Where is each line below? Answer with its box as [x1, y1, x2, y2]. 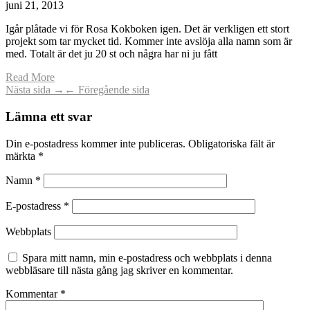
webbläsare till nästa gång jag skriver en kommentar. [6, 264, 233, 276]
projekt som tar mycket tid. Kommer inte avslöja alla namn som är [6, 35, 292, 48]
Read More [6, 71, 55, 84]
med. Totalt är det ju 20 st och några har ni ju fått [6, 48, 217, 60]
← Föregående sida [64, 84, 149, 96]
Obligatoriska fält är [188, 137, 275, 149]
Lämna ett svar [6, 109, 92, 125]
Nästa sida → [6, 84, 64, 96]
